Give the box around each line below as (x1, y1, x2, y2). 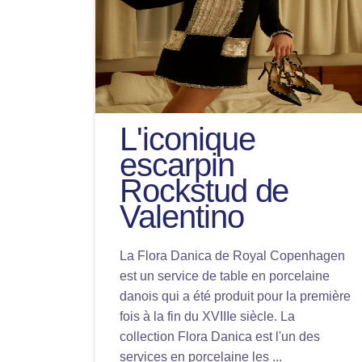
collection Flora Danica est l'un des (120, 330, 320, 343)
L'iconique (120, 121, 255, 157)
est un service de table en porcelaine (120, 269, 330, 283)
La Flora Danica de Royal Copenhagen (120, 249, 345, 263)
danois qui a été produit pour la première (120, 289, 351, 303)
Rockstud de (120, 173, 289, 208)
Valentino (120, 199, 244, 234)
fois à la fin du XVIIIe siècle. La (120, 309, 295, 323)
